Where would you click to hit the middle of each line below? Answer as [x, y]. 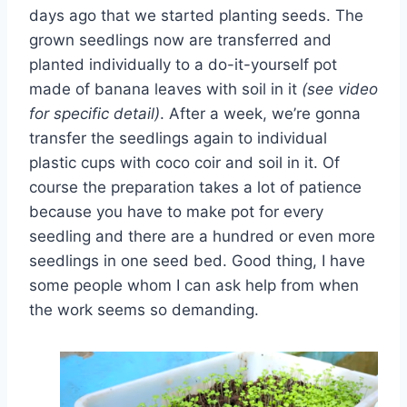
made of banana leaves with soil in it [165, 89]
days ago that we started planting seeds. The [196, 15]
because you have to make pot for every [176, 211]
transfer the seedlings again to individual [178, 138]
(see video [340, 89]
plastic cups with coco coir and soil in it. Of [184, 162]
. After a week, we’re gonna [260, 113]
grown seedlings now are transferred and [180, 40]
